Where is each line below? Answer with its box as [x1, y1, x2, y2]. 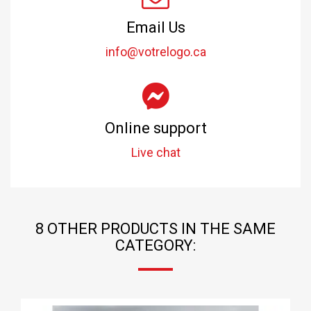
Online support [104, 119, 207, 137]
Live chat [131, 144, 180, 160]
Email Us [126, 18, 185, 36]
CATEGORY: [115, 236, 196, 254]
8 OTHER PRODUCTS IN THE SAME [35, 219, 276, 237]
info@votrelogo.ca [105, 44, 206, 59]
